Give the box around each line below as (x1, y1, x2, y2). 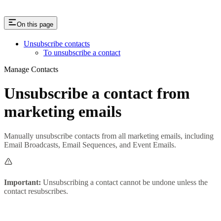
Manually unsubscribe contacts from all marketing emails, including (4, 131, 214, 140)
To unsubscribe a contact (43, 48, 120, 57)
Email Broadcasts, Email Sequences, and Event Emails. (4, 140, 176, 149)
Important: (4, 178, 41, 186)
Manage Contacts (4, 65, 58, 74)
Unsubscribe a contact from (4, 84, 190, 103)
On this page (17, 20, 53, 28)
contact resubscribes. (4, 186, 68, 195)
